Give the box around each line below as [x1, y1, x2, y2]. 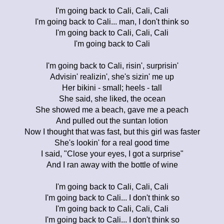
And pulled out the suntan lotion [56, 116, 168, 125]
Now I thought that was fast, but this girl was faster [24, 127, 200, 136]
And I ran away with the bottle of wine [46, 160, 178, 169]
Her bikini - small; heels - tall [62, 83, 162, 92]
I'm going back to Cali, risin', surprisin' [45, 61, 178, 70]
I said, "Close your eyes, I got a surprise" [40, 149, 183, 158]
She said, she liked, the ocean [58, 94, 165, 103]
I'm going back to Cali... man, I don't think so [35, 17, 189, 26]
